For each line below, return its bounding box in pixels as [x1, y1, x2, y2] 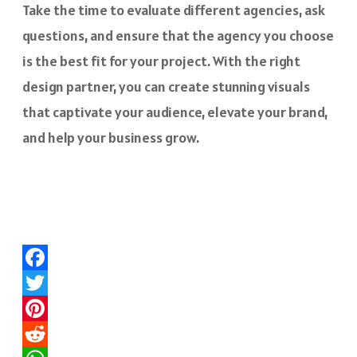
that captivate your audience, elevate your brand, [22, 102, 328, 121]
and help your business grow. [22, 127, 199, 147]
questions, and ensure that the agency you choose [22, 25, 334, 45]
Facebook [22, 273, 80, 292]
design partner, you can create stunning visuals [22, 76, 310, 96]
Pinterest [22, 324, 82, 343]
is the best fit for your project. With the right [22, 51, 300, 70]
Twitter [22, 298, 70, 317]
